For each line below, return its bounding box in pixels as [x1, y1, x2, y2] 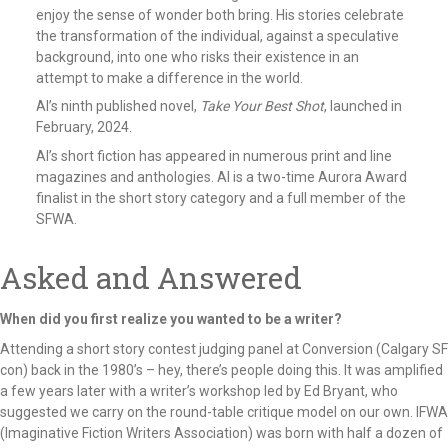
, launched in [323, 98, 402, 115]
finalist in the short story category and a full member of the [35, 189, 406, 206]
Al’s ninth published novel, [35, 98, 200, 115]
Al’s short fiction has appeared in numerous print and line [35, 147, 392, 164]
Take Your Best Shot [199, 98, 324, 115]
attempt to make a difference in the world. [35, 69, 303, 86]
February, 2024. [35, 119, 132, 136]
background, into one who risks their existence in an [35, 48, 359, 65]
